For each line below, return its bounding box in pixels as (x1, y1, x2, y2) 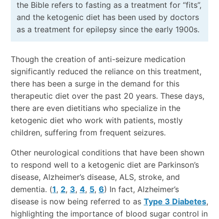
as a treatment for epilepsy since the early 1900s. (16, 24, 199, 35)
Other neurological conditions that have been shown (10, 148, 204, 158)
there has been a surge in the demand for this (10, 79, 179, 89)
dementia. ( (10, 184, 52, 195)
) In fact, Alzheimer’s (104, 184, 179, 195)
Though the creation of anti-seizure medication (10, 54, 185, 65)
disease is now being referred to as (10, 197, 144, 207)
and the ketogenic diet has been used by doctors (16, 12, 199, 22)
